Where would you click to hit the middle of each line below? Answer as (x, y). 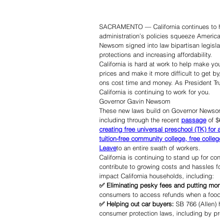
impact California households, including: (157, 176)
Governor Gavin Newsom (135, 101)
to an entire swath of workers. (158, 148)
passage (194, 120)
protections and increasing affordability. (156, 55)
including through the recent (140, 120)
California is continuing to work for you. (155, 92)
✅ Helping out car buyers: (137, 204)
